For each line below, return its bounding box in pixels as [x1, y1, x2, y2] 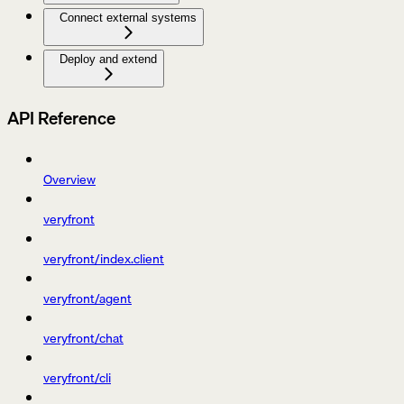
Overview [43, 170, 96, 190]
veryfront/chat [43, 328, 124, 349]
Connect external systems [60, 11, 197, 24]
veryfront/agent [43, 289, 132, 309]
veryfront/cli [43, 368, 111, 389]
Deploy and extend [60, 52, 157, 66]
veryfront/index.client [43, 249, 164, 270]
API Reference [7, 104, 115, 132]
